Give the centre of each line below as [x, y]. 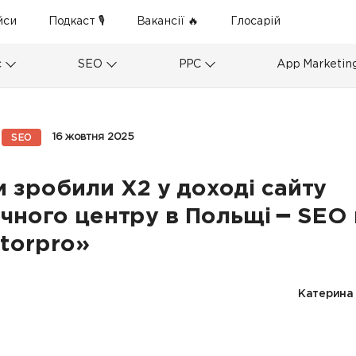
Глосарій [255, 22]
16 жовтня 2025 [93, 137]
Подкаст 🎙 [77, 22]
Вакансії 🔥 [168, 22]
